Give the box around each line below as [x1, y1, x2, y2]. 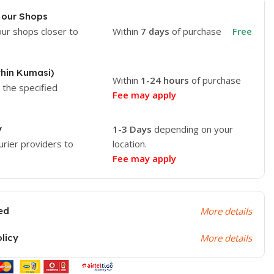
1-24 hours [140, 74, 189, 86]
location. [112, 138, 147, 150]
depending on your [151, 123, 233, 135]
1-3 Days [112, 123, 152, 135]
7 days [140, 25, 172, 37]
